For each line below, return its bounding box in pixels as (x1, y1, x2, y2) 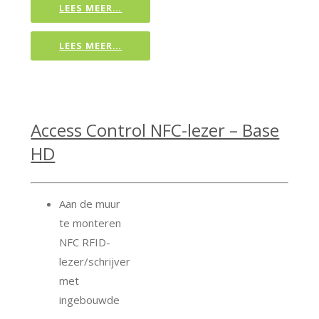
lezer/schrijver (59, 253, 131, 268)
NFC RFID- (59, 234, 111, 249)
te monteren (59, 215, 122, 230)
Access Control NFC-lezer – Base (31, 117, 280, 142)
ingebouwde (59, 292, 120, 307)
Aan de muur (59, 196, 121, 211)
